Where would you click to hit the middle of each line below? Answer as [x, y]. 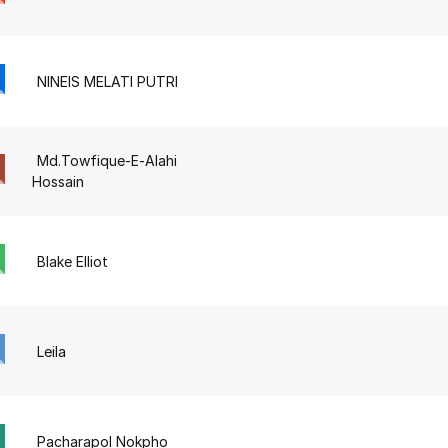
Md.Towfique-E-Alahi [107, 161]
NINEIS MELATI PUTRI [108, 81]
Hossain [58, 182]
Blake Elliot [73, 261]
